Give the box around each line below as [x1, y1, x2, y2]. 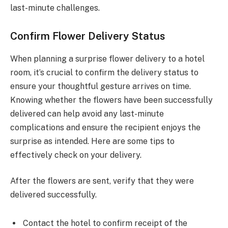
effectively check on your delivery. [10, 150, 141, 160]
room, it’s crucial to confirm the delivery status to [10, 67, 198, 77]
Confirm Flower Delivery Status [10, 30, 165, 43]
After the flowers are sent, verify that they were [10, 176, 194, 186]
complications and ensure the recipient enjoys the [10, 122, 201, 132]
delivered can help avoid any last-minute [10, 108, 164, 119]
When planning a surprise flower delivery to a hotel [10, 53, 205, 64]
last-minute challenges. [10, 3, 100, 13]
